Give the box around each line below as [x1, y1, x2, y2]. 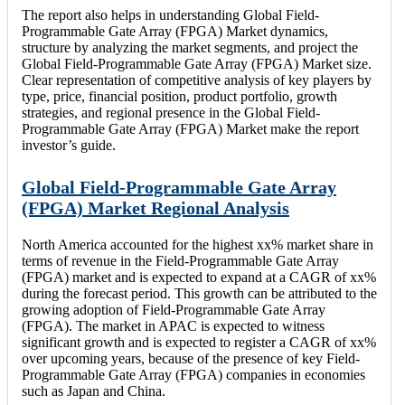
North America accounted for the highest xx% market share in [22, 237, 373, 253]
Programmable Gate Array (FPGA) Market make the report [22, 120, 359, 137]
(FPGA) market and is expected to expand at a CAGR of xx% [22, 269, 376, 286]
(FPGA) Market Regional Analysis [22, 198, 289, 219]
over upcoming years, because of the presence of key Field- [22, 351, 360, 367]
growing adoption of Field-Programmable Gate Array [22, 302, 325, 318]
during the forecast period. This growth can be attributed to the [22, 286, 377, 302]
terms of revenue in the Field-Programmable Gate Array [22, 253, 339, 269]
